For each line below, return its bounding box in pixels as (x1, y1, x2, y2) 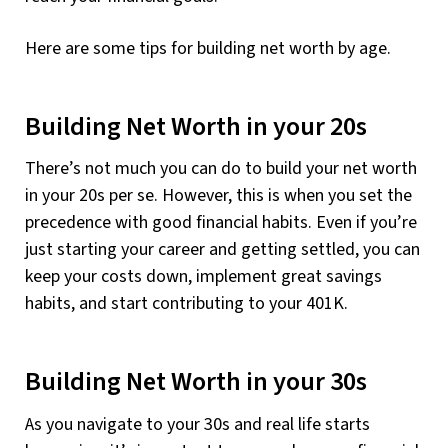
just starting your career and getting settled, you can (25, 237, 420, 263)
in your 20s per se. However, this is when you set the (25, 183, 412, 209)
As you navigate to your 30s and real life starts (25, 411, 370, 437)
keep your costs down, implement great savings (25, 264, 382, 290)
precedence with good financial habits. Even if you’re (25, 210, 417, 236)
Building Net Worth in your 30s (25, 363, 367, 402)
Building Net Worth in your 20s (25, 107, 367, 146)
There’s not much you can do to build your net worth (25, 156, 417, 182)
